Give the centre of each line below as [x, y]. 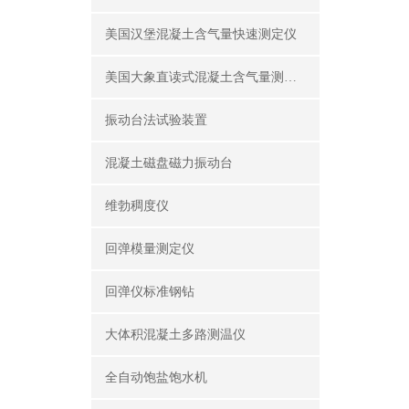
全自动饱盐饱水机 [156, 378]
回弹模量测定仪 [150, 249]
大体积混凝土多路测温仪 [175, 335]
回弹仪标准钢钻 [150, 292]
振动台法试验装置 [156, 120]
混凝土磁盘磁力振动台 [169, 163]
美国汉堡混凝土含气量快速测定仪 [201, 34]
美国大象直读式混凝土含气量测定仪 [290, 77]
